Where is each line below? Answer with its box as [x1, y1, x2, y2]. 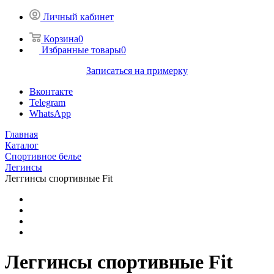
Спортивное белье [5, 151, 81, 161]
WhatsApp [29, 108, 71, 119]
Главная [5, 129, 38, 139]
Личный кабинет [43, 12, 114, 22]
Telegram [29, 97, 65, 108]
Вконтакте [29, 86, 73, 97]
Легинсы [5, 162, 42, 172]
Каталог [5, 140, 39, 150]
